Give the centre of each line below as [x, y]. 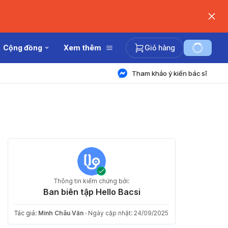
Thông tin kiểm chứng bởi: [92, 181]
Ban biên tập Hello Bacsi [92, 192]
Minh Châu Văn [61, 213]
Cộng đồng [23, 48]
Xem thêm [82, 48]
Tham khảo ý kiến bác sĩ [169, 73]
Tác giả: [26, 213]
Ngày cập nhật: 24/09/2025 [128, 213]
